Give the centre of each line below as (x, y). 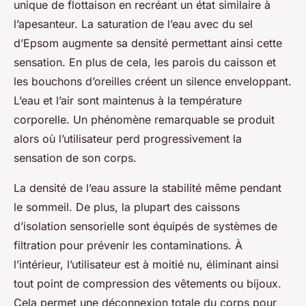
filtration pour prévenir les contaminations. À (128, 245)
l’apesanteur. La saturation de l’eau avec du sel (133, 24)
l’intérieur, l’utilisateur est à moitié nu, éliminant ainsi (146, 264)
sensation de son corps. (75, 158)
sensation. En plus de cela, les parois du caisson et (145, 62)
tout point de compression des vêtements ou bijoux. (148, 283)
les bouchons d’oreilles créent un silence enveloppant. (153, 81)
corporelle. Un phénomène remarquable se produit (144, 120)
